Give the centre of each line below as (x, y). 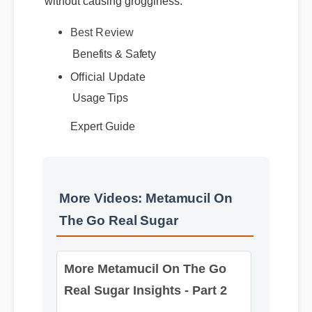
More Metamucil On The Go (141, 234)
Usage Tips (99, 86)
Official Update (107, 65)
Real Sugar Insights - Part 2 (141, 255)
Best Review (101, 21)
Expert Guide (101, 115)
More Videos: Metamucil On (143, 182)
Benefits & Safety (113, 43)
